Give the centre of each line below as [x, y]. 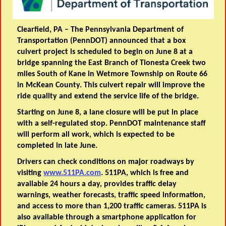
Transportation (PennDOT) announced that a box [102, 41]
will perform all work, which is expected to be [96, 135]
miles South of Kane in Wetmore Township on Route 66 [112, 74]
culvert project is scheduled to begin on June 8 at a [105, 52]
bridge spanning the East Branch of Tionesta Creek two [112, 63]
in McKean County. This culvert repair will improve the [111, 86]
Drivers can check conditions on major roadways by [106, 162]
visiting [31, 173]
